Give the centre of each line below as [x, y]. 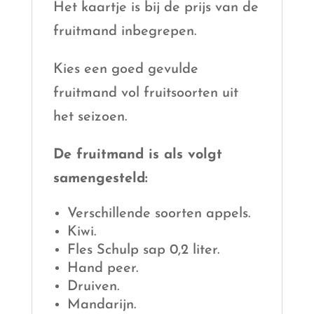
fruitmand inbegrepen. [124, 31]
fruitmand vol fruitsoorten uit [145, 93]
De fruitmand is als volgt [137, 155]
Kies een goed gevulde [125, 69]
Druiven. [93, 286]
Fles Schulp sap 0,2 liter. [143, 250]
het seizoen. [90, 117]
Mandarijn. [101, 305]
